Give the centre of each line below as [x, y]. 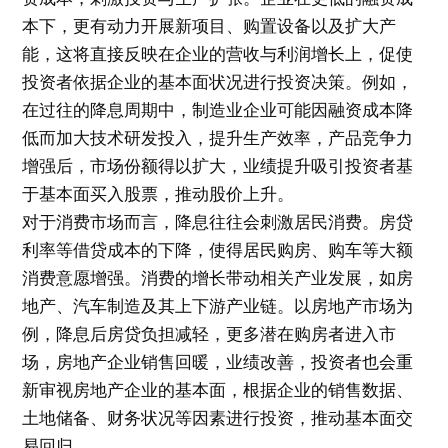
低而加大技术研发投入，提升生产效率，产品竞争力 [218, 137]
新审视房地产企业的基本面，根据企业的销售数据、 [218, 389]
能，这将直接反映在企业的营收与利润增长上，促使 [218, 53]
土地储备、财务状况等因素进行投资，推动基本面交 [218, 417]
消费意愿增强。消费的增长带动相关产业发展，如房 [218, 277]
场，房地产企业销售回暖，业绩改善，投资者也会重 [218, 361]
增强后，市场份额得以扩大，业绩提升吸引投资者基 [218, 165]
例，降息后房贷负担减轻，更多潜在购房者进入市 [209, 333]
